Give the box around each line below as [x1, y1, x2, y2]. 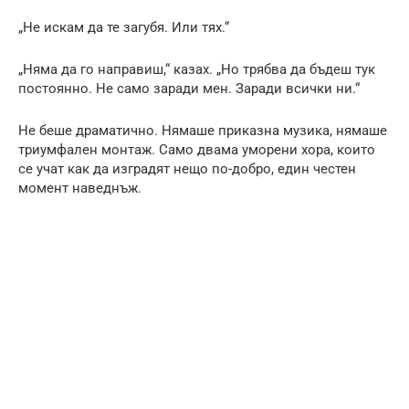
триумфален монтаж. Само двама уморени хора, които [18, 141, 375, 158]
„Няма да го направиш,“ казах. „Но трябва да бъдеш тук [18, 60, 375, 78]
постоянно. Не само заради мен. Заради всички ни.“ [18, 79, 360, 97]
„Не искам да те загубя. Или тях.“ [18, 18, 229, 36]
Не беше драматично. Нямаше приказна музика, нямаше [18, 121, 387, 139]
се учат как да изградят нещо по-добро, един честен [18, 160, 356, 177]
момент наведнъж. [18, 179, 142, 196]
